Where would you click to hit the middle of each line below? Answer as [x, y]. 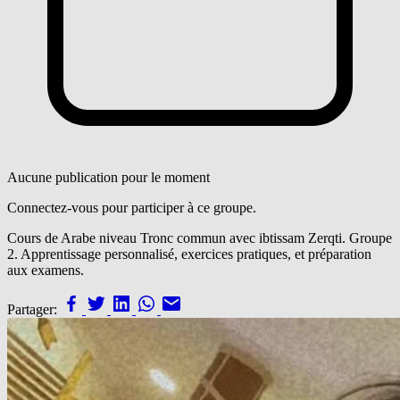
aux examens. [46, 270]
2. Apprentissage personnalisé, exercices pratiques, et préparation [189, 254]
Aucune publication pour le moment [108, 177]
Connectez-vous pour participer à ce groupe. [132, 207]
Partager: [32, 309]
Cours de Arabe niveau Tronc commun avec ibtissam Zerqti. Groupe [200, 237]
